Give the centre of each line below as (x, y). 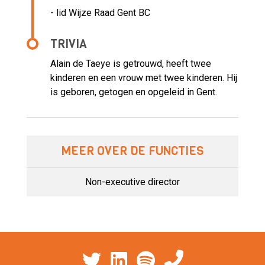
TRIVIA (69, 44)
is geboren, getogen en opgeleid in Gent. (134, 92)
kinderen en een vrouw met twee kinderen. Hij (144, 78)
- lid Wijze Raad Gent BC (100, 13)
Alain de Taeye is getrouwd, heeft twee (131, 64)
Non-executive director (132, 182)
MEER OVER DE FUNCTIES (132, 151)
